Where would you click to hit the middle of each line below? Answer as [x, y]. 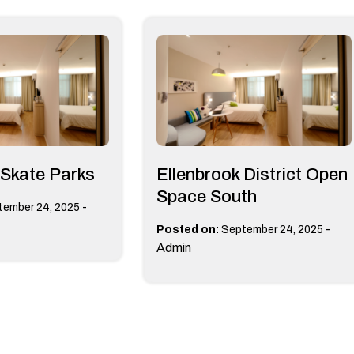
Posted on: [187, 229]
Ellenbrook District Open [252, 174]
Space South [206, 196]
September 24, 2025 [272, 229]
